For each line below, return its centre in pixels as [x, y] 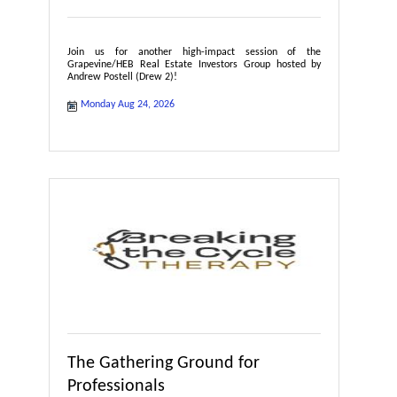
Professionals [116, 386]
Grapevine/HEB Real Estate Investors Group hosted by [195, 64]
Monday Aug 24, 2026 [128, 104]
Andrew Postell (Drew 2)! [122, 77]
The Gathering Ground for [163, 363]
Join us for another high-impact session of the [195, 52]
